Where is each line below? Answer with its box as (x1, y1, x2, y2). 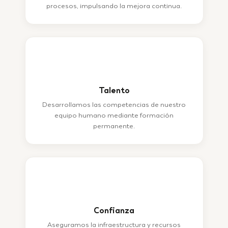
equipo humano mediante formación (54, 110, 174, 120)
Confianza (94, 205, 134, 216)
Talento (98, 85, 130, 96)
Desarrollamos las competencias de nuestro (42, 100, 186, 109)
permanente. (93, 121, 135, 131)
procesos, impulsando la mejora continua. (46, 1, 182, 11)
